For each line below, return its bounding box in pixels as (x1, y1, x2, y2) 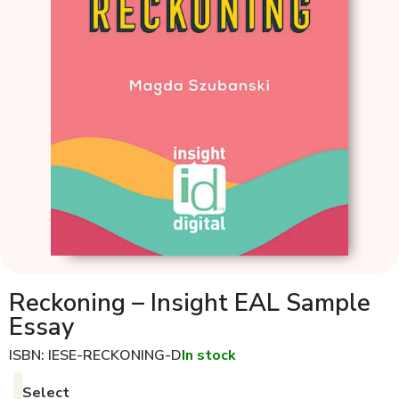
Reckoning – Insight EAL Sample (9, 287, 370, 321)
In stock (182, 346, 236, 366)
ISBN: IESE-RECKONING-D (9, 346, 182, 366)
